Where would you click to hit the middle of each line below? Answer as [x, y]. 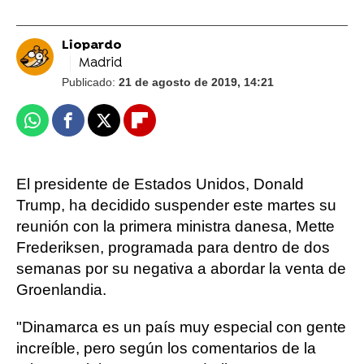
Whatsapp [64, 127]
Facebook [99, 127]
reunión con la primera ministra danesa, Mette [175, 226]
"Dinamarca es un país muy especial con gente [181, 327]
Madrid [100, 63]
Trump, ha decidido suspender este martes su [176, 205]
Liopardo [91, 45]
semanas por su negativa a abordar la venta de [181, 269]
